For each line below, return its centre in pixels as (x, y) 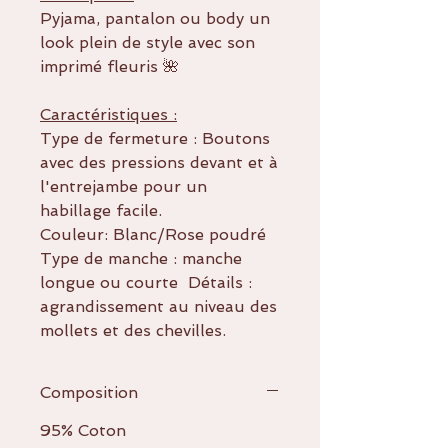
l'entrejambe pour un (123, 186)
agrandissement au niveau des (158, 306)
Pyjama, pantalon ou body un (155, 18)
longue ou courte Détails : (146, 282)
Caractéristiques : (108, 114)
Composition (89, 392)
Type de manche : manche (141, 258)
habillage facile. (106, 210)
